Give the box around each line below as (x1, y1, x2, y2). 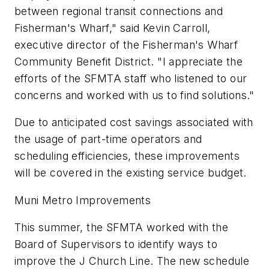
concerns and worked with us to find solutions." (14, 88, 255, 101)
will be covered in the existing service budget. (14, 166, 247, 180)
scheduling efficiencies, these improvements (14, 150, 240, 163)
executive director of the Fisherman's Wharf (14, 38, 238, 51)
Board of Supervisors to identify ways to (14, 238, 217, 251)
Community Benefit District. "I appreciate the (14, 55, 243, 68)
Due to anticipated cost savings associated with (14, 116, 253, 129)
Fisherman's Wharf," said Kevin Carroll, (14, 21, 211, 34)
